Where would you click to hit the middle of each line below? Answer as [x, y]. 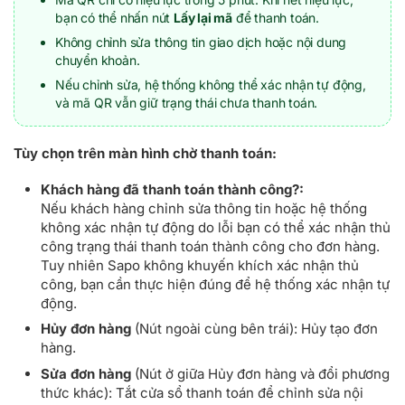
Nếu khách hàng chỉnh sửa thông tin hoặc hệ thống [204, 208]
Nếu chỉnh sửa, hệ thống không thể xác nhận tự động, [211, 85]
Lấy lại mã [203, 18]
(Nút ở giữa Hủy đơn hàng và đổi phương [260, 373]
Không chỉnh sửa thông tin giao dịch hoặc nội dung [201, 42]
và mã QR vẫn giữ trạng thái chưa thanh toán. [187, 103]
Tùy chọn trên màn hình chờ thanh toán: [145, 154]
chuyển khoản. [98, 61]
